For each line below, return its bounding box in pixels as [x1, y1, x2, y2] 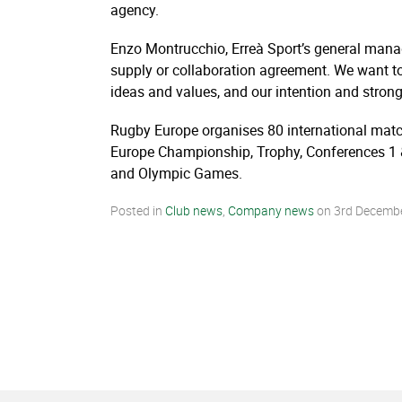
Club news [165, 202, 223, 220]
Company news [228, 202, 314, 220]
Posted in [110, 202, 165, 220]
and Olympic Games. [110, 163, 242, 184]
